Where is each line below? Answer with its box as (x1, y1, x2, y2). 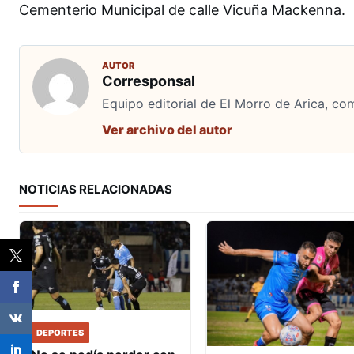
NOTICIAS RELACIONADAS (19, 181, 172, 197)
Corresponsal (102, 72, 195, 89)
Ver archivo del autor (102, 121, 232, 137)
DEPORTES (36, 326, 84, 338)
